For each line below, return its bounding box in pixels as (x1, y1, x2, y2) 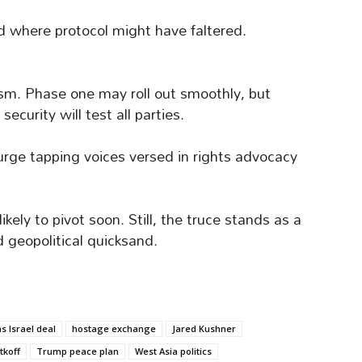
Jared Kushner (172, 322, 236, 335)
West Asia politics (135, 345, 212, 358)
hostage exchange (72, 322, 156, 335)
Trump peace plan (36, 345, 119, 358)
